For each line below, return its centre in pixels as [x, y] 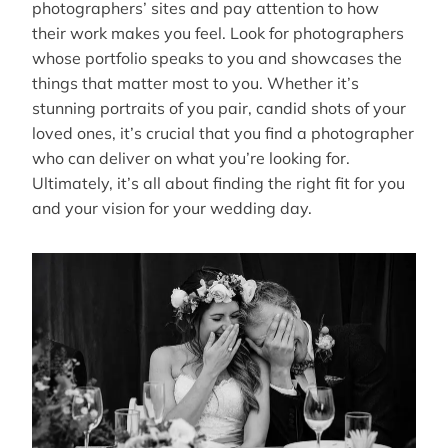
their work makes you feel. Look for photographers [218, 32]
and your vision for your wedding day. [172, 207]
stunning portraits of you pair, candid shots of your [219, 107]
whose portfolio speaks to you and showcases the [217, 57]
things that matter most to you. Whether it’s [195, 82]
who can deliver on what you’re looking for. [191, 157]
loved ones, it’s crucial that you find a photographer [223, 132]
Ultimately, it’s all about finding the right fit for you [218, 182]
